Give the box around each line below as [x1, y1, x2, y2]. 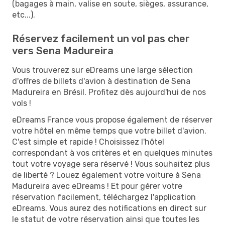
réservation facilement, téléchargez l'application [12, 192, 196, 202]
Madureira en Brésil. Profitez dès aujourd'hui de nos [12, 87, 206, 97]
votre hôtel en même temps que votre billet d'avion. [12, 126, 206, 136]
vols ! [12, 98, 31, 108]
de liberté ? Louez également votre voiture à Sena [12, 170, 201, 180]
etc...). [12, 10, 35, 20]
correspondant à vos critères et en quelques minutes [12, 148, 212, 158]
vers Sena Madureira [12, 44, 114, 57]
